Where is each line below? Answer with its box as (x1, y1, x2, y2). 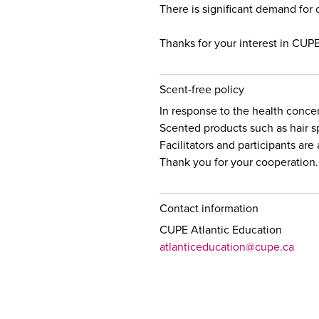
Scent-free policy (159, 81, 244, 97)
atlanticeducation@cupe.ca (159, 239, 294, 254)
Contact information (159, 200, 258, 216)
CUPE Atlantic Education (159, 221, 282, 237)
